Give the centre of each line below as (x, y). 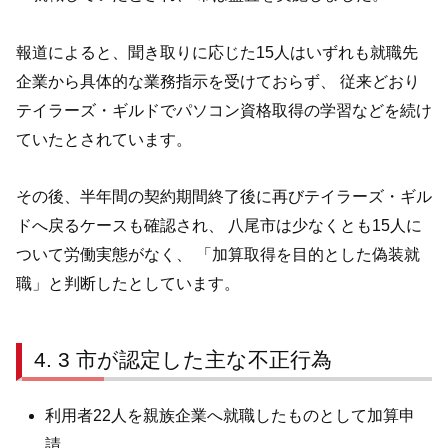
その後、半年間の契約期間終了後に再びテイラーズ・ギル (224, 197)
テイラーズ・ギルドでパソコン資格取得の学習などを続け (224, 110)
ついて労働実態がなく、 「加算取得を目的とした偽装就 (218, 255)
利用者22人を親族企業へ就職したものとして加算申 (230, 415)
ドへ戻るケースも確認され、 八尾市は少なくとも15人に (219, 226)
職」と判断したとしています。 (128, 284)
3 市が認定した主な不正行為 (195, 360)
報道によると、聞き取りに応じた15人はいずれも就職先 (217, 52)
